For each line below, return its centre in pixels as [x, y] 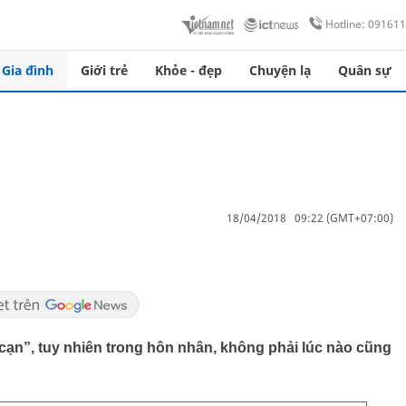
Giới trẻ [104, 70]
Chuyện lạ [280, 70]
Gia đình [28, 70]
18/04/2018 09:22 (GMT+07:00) [310, 217]
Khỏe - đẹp [188, 70]
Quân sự [365, 70]
